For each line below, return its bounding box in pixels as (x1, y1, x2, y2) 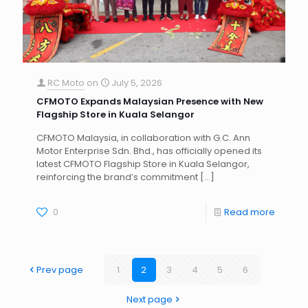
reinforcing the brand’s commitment (36, 170, 198, 184)
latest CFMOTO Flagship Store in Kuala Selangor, (36, 157, 250, 170)
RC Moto (47, 76, 85, 89)
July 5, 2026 (111, 76, 162, 89)
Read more (224, 206, 275, 219)
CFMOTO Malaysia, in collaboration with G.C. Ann (36, 131, 250, 144)
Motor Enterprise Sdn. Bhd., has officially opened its (36, 144, 262, 157)
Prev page (36, 263, 83, 276)
